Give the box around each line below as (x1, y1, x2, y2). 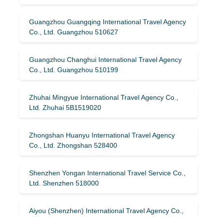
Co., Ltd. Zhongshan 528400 (29, 141, 117, 149)
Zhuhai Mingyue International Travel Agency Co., (29, 93, 178, 101)
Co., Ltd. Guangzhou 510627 (29, 28, 118, 36)
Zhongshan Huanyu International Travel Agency (29, 131, 175, 139)
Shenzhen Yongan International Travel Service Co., (29, 169, 186, 177)
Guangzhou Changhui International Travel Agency (29, 55, 182, 63)
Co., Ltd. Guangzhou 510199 (29, 65, 118, 74)
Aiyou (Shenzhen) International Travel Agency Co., (29, 206, 184, 215)
